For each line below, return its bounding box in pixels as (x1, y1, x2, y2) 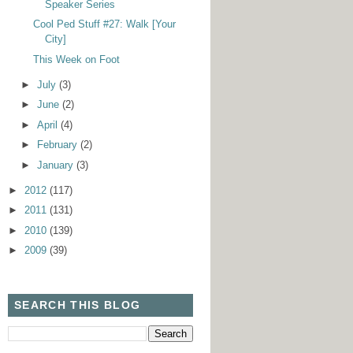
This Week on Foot (33, 53, 121, 65)
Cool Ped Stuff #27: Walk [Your (33, 18, 176, 31)
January (36, 158, 76, 171)
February (36, 139, 80, 151)
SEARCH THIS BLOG (14, 298, 141, 311)
